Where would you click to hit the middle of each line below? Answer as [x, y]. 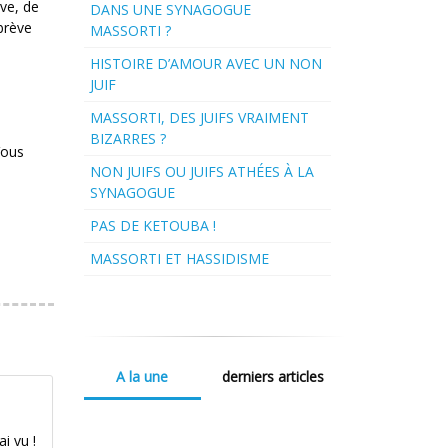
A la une [142, 377]
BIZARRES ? [127, 139]
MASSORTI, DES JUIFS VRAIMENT [199, 118]
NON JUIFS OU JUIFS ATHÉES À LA [201, 172]
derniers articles [273, 377]
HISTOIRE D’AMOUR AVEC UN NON [205, 64]
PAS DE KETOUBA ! [152, 226]
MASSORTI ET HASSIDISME [179, 259]
